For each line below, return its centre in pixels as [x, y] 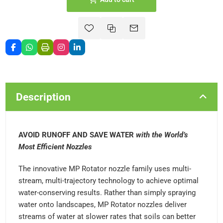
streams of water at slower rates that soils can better [107, 217]
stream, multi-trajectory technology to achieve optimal [109, 181]
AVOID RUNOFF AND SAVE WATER [77, 135]
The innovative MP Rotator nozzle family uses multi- [105, 169]
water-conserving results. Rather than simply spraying [107, 193]
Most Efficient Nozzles [55, 147]
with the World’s [162, 135]
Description [44, 97]
